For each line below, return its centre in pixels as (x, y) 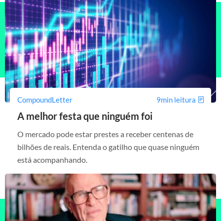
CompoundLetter (45, 99)
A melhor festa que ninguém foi (85, 116)
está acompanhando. (52, 159)
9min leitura (176, 99)
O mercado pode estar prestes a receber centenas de (105, 134)
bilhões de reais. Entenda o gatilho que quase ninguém (108, 147)
